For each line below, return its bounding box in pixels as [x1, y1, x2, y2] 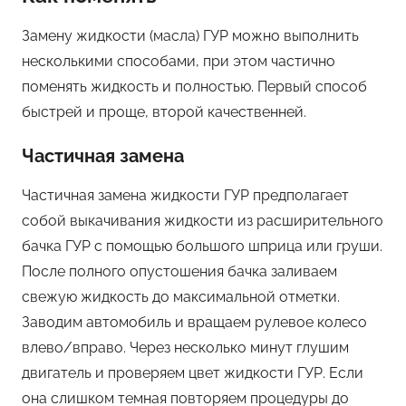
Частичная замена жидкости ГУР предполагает [22, 187, 349, 205]
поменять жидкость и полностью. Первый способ [22, 78, 367, 96]
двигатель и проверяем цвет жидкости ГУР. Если [22, 364, 363, 382]
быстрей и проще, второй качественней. [22, 103, 306, 121]
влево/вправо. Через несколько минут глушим [22, 339, 349, 357]
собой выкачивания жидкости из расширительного [22, 212, 383, 230]
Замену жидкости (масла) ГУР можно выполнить [22, 27, 359, 45]
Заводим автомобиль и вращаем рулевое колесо [22, 314, 367, 332]
